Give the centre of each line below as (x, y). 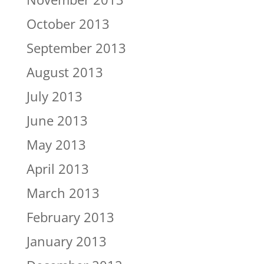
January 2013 (66, 241)
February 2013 (70, 217)
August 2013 (65, 72)
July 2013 (54, 96)
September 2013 (76, 48)
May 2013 (56, 145)
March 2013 (63, 193)
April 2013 (57, 169)
